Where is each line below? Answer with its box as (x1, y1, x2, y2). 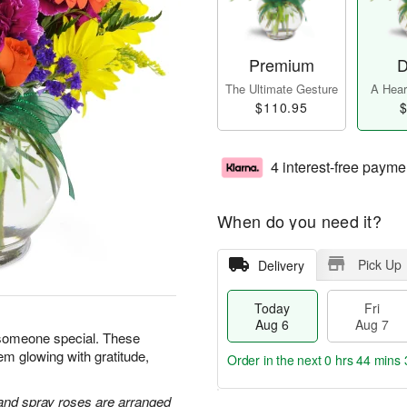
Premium (249, 53, 314, 77)
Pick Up (357, 255, 402, 274)
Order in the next (227, 351, 325, 370)
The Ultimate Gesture (225, 80, 338, 98)
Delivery (257, 256, 304, 275)
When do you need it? (217, 209, 382, 233)
